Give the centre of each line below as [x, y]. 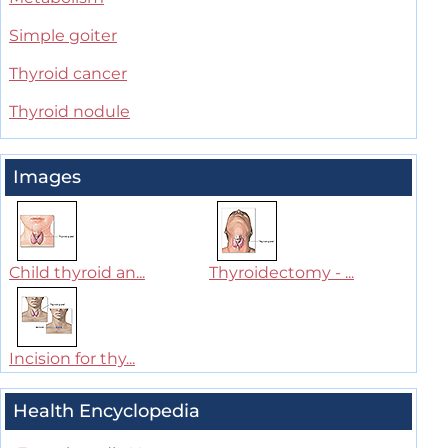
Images [47, 177]
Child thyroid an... [77, 273]
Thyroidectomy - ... [281, 273]
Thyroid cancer [68, 74]
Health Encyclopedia [106, 411]
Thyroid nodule [69, 112]
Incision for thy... [72, 359]
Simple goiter [63, 36]
